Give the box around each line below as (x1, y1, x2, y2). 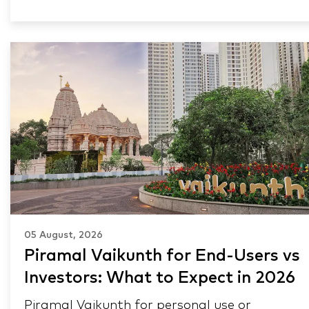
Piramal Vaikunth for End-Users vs (24, 247, 300, 264)
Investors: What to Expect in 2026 (24, 269, 295, 286)
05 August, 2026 (24, 230, 103, 240)
